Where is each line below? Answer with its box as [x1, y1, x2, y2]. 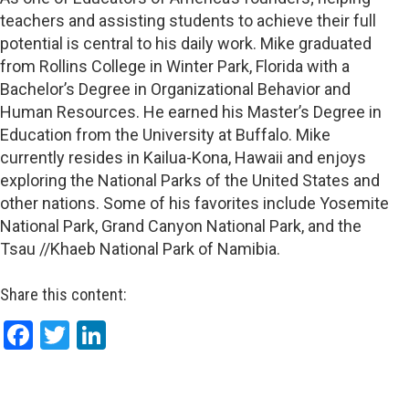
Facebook [33, 317, 145, 352]
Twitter [69, 317, 152, 352]
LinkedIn [106, 317, 206, 352]
